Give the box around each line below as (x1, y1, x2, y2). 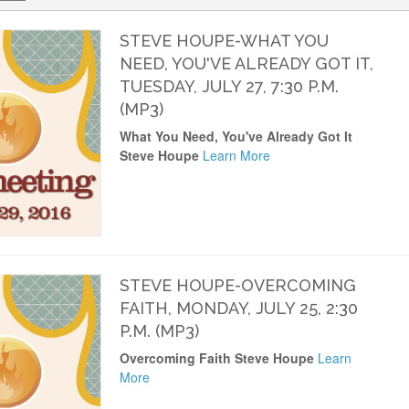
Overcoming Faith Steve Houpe (119, 348, 314, 367)
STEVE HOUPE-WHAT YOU (119, 31, 329, 50)
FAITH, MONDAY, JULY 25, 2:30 (119, 298, 358, 318)
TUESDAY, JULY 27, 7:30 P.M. (119, 77, 339, 96)
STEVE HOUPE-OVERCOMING (119, 275, 356, 295)
